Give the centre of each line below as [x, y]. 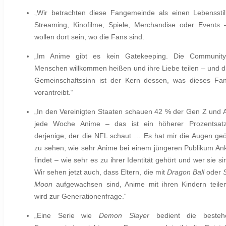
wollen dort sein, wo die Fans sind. [89, 37]
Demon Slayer [124, 216]
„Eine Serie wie [67, 216]
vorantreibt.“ [54, 93]
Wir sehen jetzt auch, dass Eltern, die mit [101, 172]
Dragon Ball [185, 172]
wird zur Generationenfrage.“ [80, 196]
